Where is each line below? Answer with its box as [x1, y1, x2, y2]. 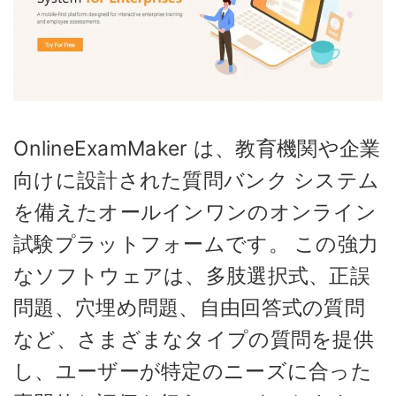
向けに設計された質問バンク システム [13, 167, 380, 193]
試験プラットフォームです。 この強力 [13, 231, 379, 256]
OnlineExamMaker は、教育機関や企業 [13, 135, 381, 161]
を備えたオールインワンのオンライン [13, 199, 377, 225]
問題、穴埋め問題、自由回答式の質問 [13, 294, 366, 320]
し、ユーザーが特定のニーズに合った [13, 358, 373, 384]
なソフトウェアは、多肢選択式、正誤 [13, 263, 371, 288]
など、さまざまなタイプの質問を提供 [13, 326, 375, 352]
